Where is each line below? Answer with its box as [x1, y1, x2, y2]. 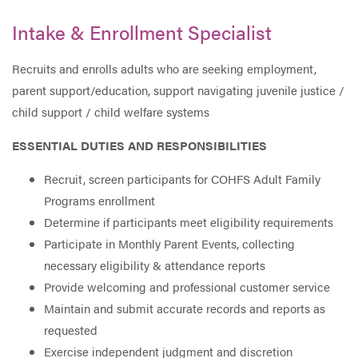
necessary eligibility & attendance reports [44, 257, 265, 274]
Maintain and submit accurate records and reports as [44, 300, 325, 317]
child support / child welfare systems [12, 103, 209, 121]
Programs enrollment [44, 192, 155, 209]
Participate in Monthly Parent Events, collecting [44, 235, 295, 253]
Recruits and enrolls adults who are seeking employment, [12, 60, 316, 78]
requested [44, 321, 97, 339]
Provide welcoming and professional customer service [44, 278, 330, 296]
